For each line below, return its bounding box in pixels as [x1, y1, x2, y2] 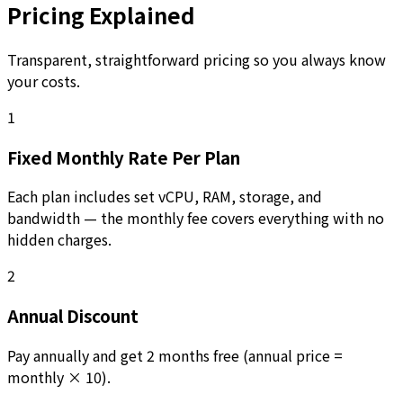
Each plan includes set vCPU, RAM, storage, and [7, 185, 322, 208]
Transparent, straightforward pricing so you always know [7, 49, 386, 70]
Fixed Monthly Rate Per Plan [7, 144, 240, 169]
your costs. [7, 70, 80, 92]
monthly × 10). [7, 365, 111, 388]
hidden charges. [7, 228, 112, 251]
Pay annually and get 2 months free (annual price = [7, 344, 343, 366]
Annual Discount [7, 303, 139, 328]
